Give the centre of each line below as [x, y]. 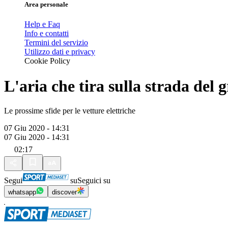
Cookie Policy [47, 61]
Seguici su [94, 181]
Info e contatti [47, 34]
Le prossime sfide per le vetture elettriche [70, 111]
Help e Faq [42, 24]
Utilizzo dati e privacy [60, 52]
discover [64, 192]
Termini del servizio [56, 43]
